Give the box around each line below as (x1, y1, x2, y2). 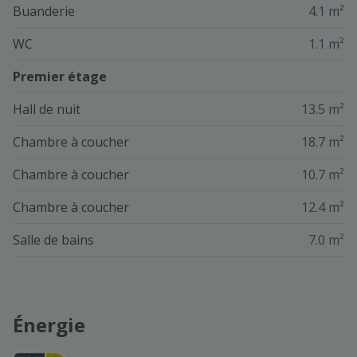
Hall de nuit (13, 100, 80, 119)
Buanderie (13, 2, 75, 21)
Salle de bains (13, 231, 94, 249)
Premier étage (13, 68, 107, 86)
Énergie (13, 312, 85, 339)
